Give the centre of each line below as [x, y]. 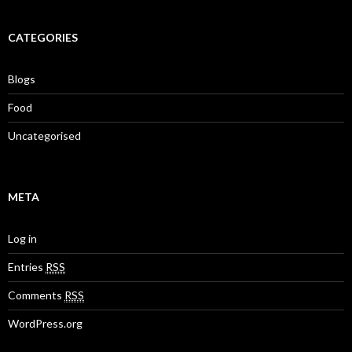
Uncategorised [44, 136]
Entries [27, 267]
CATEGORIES [43, 37]
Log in [22, 238]
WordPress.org [45, 323]
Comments [36, 295]
